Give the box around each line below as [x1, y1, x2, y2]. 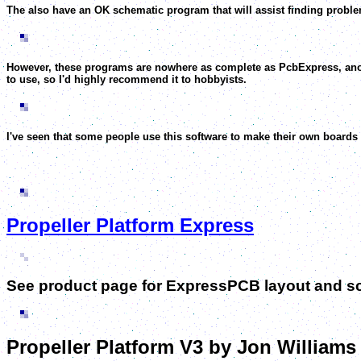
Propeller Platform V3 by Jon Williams [6, 335, 356, 358]
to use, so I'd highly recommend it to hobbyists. [6, 73, 247, 86]
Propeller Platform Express [6, 214, 254, 236]
